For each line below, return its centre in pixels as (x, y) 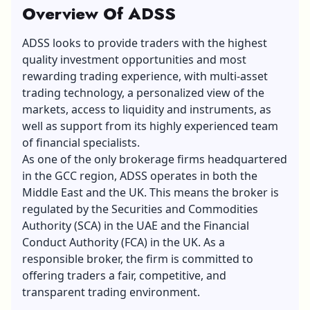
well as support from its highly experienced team (150, 126)
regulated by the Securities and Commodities (140, 209)
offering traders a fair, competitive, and (124, 275)
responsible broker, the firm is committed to (138, 258)
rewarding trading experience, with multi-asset (145, 76)
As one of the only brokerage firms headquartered (155, 159)
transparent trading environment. (111, 292)
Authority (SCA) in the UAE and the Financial (136, 225)
